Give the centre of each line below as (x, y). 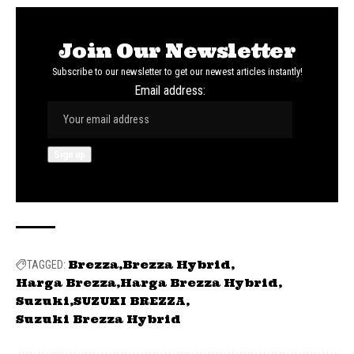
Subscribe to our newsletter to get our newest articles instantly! (177, 71)
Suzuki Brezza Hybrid (98, 319)
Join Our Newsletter (177, 51)
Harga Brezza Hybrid (199, 282)
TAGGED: (46, 264)
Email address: (170, 90)
